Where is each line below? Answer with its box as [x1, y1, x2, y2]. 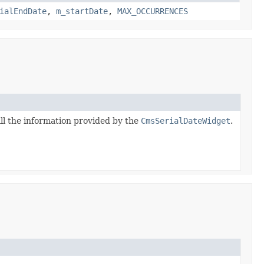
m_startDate [56, 6, 108, 16]
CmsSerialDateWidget [141, 115, 230, 126]
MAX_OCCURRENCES [117, 6, 188, 16]
